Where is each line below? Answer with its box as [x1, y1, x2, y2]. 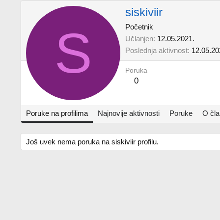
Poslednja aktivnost [125, 46, 188, 55]
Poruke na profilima [26, 109, 88, 117]
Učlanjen [125, 34, 153, 43]
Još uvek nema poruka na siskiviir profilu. [26, 137, 159, 146]
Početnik [125, 23, 153, 31]
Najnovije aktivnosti [98, 109, 160, 117]
